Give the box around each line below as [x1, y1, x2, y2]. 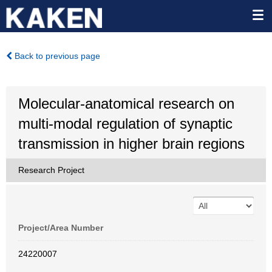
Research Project [18, 165, 84, 175]
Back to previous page [12, 51, 100, 61]
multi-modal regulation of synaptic [18, 115, 233, 132]
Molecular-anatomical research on [18, 95, 234, 112]
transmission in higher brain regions [18, 135, 245, 152]
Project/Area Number [18, 223, 103, 233]
